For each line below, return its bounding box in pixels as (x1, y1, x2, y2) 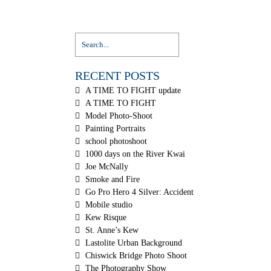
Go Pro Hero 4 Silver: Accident (85, 188, 194, 197)
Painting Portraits (85, 124, 146, 133)
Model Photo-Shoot (85, 111, 153, 120)
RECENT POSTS (75, 69, 160, 82)
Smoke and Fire (85, 175, 140, 184)
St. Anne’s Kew (85, 226, 139, 235)
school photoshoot (85, 137, 148, 146)
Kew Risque (85, 213, 127, 222)
